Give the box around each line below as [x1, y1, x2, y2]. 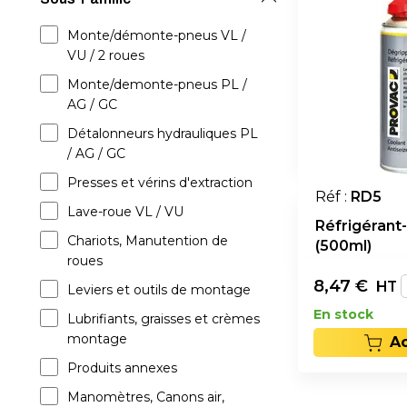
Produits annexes [67, 360, 177, 376]
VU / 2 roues [67, 47, 144, 64]
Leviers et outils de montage [67, 282, 251, 298]
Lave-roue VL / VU [67, 203, 184, 220]
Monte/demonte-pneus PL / [67, 76, 247, 93]
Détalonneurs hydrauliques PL [67, 125, 258, 142]
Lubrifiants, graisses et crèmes [67, 311, 260, 327]
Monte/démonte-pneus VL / [67, 27, 246, 44]
